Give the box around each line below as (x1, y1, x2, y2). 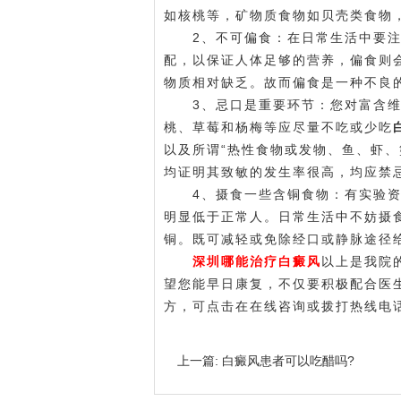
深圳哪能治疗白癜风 (192, 254, 321, 269)
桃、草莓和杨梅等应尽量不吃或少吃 (164, 120, 393, 134)
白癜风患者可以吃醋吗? (218, 354, 354, 368)
